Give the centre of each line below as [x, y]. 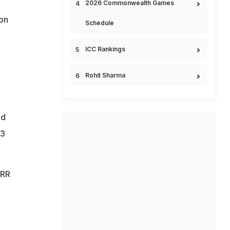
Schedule [100, 23]
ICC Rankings [105, 49]
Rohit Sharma [105, 75]
